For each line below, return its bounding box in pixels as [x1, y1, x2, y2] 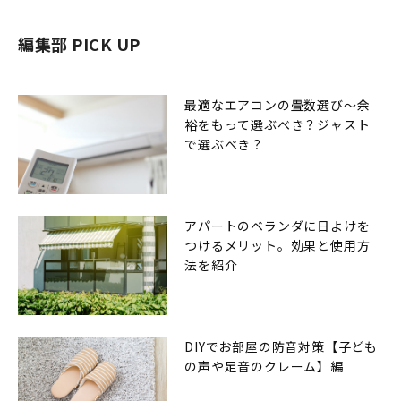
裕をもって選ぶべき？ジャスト [184, 115, 371, 134]
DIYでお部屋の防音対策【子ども [184, 337, 379, 356]
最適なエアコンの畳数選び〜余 [184, 96, 371, 115]
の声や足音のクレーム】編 [184, 357, 344, 376]
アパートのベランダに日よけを [184, 217, 371, 235]
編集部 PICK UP [18, 32, 141, 56]
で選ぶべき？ [184, 135, 265, 154]
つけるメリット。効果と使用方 [184, 236, 371, 255]
